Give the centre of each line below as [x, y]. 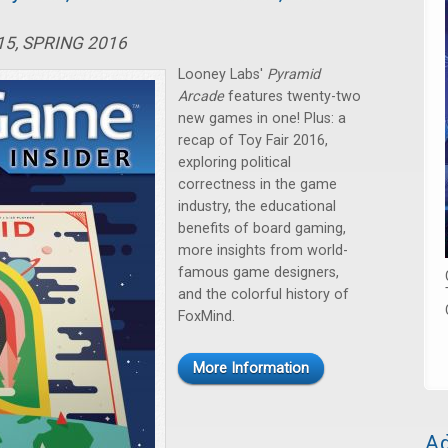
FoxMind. [206, 316]
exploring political [234, 162]
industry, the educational [257, 206]
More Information [251, 368]
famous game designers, [258, 272]
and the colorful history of [263, 294]
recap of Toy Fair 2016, [253, 140]
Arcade [201, 96]
